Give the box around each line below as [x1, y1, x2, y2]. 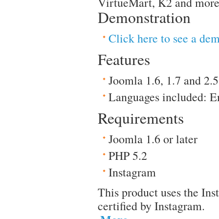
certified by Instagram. [98, 198, 205, 214]
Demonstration [98, 7, 191, 27]
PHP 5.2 [109, 148, 147, 163]
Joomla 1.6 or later [109, 131, 197, 147]
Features [98, 49, 150, 69]
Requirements [98, 108, 184, 128]
